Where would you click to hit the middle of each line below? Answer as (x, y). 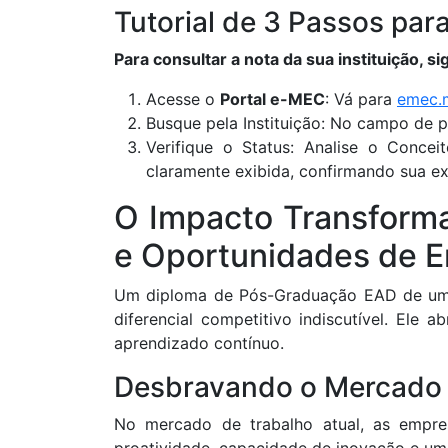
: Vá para (361, 99)
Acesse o (183, 99)
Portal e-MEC (272, 99)
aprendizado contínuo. (199, 343)
